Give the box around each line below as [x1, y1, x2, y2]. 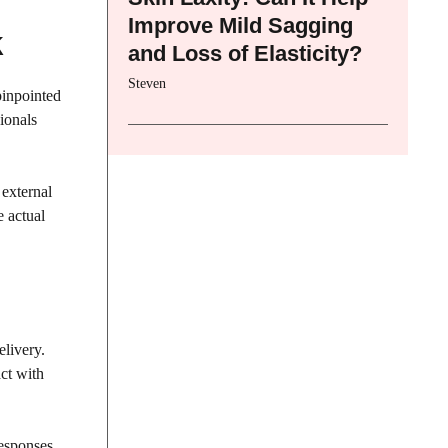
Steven [128, 75, 166, 91]
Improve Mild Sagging [128, 12, 353, 38]
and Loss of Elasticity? [128, 40, 362, 66]
